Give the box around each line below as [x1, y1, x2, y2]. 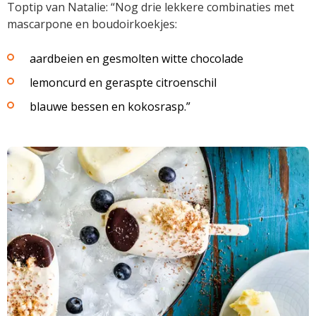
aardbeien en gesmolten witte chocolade [30, 51, 243, 67]
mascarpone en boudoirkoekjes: [7, 16, 177, 32]
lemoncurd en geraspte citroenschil [30, 75, 217, 91]
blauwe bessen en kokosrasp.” [30, 99, 190, 115]
